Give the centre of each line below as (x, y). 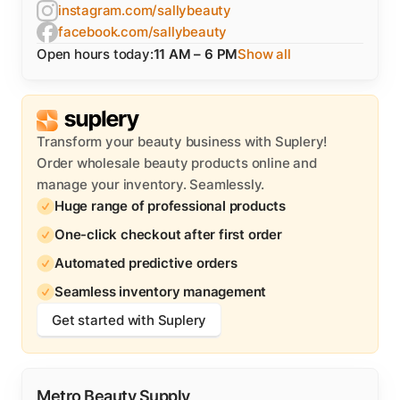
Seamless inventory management (161, 292)
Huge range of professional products (170, 206)
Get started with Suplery (129, 320)
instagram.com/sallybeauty (145, 10)
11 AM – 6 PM (196, 54)
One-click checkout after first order (168, 234)
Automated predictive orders (146, 263)
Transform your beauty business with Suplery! (182, 142)
